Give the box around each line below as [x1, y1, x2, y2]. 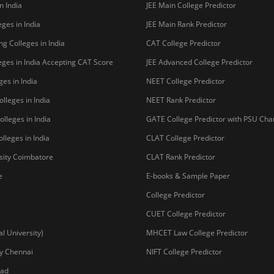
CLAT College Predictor [146, 132, 224, 143]
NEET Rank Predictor [146, 94, 216, 105]
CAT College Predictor [146, 37, 221, 48]
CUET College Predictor [146, 208, 226, 219]
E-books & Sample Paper [146, 170, 230, 181]
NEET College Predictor [146, 75, 225, 86]
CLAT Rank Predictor [146, 151, 215, 162]
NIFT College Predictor [146, 246, 222, 257]
